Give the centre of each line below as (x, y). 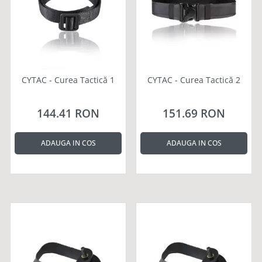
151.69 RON (194, 113)
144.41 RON (68, 113)
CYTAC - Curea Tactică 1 (68, 80)
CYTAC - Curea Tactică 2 (194, 80)
